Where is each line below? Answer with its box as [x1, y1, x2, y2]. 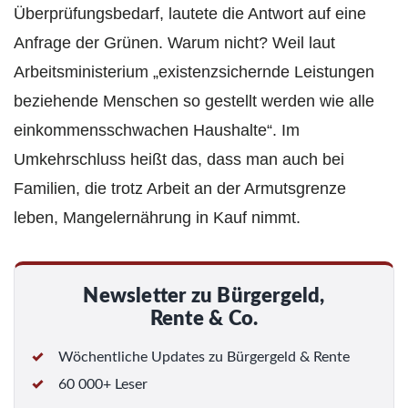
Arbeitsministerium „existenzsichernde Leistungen [14, 62, 374, 81]
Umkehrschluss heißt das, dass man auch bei [14, 149, 344, 168]
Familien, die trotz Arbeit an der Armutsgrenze [14, 178, 346, 198]
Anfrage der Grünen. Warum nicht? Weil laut [14, 33, 335, 52]
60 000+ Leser [58, 376, 148, 392]
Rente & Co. [149, 309, 259, 329]
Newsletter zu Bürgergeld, [83, 286, 325, 306]
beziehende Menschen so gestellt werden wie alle [14, 91, 374, 110]
